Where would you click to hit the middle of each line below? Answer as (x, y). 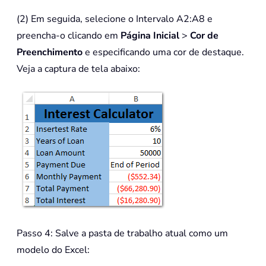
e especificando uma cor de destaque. (163, 53)
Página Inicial (151, 36)
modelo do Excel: (53, 250)
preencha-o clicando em (69, 36)
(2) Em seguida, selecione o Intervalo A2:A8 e (115, 19)
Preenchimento (50, 53)
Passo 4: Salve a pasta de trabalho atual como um (122, 234)
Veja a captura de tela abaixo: (78, 69)
